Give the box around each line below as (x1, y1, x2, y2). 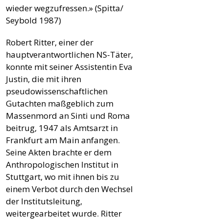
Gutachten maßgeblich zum (6, 97, 113, 109)
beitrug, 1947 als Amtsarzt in (6, 122, 118, 133)
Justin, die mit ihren (6, 73, 81, 85)
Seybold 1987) (6, 14, 61, 26)
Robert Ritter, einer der (6, 36, 93, 48)
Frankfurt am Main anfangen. (6, 134, 120, 146)
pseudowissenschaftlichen (6, 85, 108, 97)
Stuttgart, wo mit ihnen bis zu (6, 171, 119, 182)
